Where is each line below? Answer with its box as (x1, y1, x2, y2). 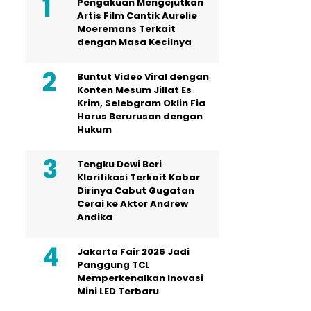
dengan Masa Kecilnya (77, 35, 192, 49)
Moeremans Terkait (77, 22, 176, 35)
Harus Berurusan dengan (77, 109, 203, 123)
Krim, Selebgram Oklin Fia (77, 96, 205, 110)
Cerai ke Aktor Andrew (77, 196, 188, 210)
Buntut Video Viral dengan (77, 69, 209, 83)
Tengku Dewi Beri (77, 157, 162, 171)
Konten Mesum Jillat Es (77, 83, 192, 96)
